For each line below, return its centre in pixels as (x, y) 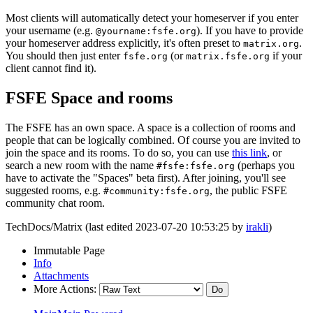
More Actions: (65, 289)
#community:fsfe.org (156, 191)
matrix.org (271, 44)
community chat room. (55, 203)
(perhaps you (265, 166)
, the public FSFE (248, 191)
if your (286, 56)
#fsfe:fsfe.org (196, 166)
